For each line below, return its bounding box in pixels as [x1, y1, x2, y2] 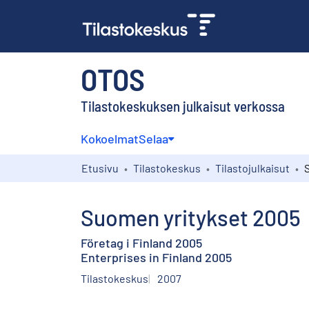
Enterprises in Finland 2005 [81, 249, 232, 265]
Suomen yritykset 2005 [81, 203, 301, 230]
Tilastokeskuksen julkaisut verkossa [81, 97, 285, 114]
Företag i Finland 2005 [81, 235, 202, 250]
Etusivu [81, 161, 119, 175]
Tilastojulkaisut [215, 161, 290, 175]
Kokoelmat [81, 130, 139, 146]
